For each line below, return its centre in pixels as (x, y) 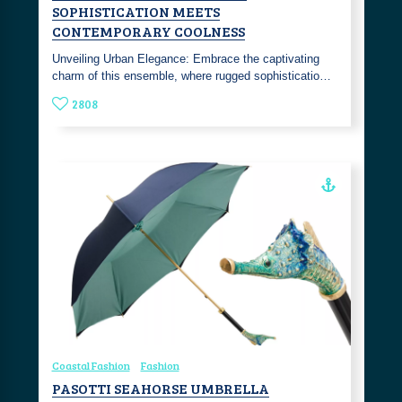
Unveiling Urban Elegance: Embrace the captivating (185, 59)
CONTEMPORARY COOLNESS (148, 31)
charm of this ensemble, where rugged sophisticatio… (191, 76)
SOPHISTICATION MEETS (135, 12)
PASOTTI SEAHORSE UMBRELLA (160, 389)
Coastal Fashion (91, 366)
